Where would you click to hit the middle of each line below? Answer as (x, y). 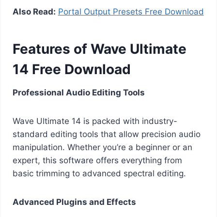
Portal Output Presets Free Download (131, 11)
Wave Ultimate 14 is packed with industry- (95, 121)
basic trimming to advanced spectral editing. (99, 173)
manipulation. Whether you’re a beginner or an (102, 147)
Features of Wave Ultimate (99, 49)
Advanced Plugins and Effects (74, 202)
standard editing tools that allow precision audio (106, 134)
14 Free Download (71, 69)
